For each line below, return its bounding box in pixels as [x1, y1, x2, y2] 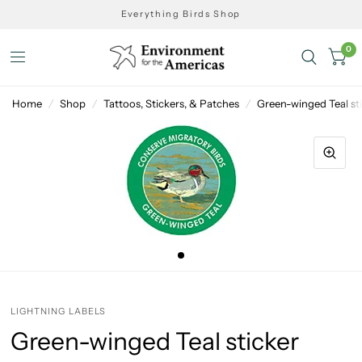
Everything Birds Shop [121, 8, 241, 19]
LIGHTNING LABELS [10, 305, 107, 317]
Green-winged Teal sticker [10, 326, 299, 356]
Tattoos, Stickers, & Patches [103, 97, 239, 110]
